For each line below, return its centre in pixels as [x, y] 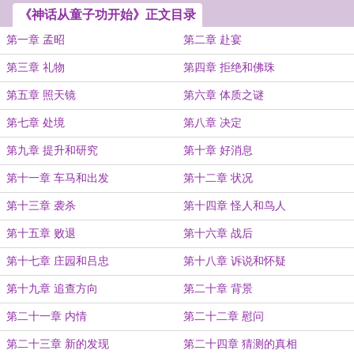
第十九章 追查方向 [52, 289]
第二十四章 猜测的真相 [240, 344]
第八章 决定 [213, 123]
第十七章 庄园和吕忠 [58, 261]
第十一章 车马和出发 [58, 178]
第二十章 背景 [218, 289]
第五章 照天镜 [41, 95]
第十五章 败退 [41, 233]
